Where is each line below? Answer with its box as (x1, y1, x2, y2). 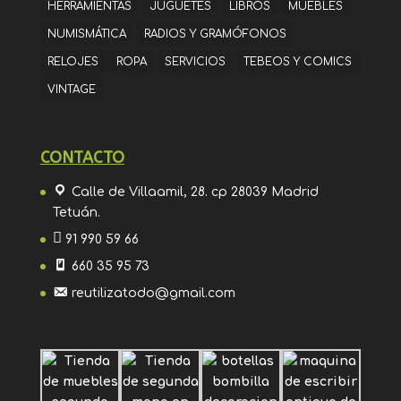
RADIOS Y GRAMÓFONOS (143, 27, 286, 40)
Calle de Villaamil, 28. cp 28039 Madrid (71, 184, 319, 199)
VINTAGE (47, 82, 96, 96)
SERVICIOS (164, 55, 226, 68)
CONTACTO (39, 147, 124, 167)
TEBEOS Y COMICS (243, 55, 352, 68)
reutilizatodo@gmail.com (71, 286, 235, 300)
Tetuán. (52, 205, 100, 219)
